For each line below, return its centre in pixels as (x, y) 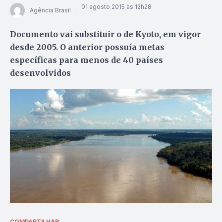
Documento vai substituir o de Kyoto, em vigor (105, 34)
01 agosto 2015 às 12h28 (116, 7)
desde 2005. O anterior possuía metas (87, 47)
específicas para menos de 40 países (86, 60)
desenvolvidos (40, 73)
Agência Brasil (50, 10)
